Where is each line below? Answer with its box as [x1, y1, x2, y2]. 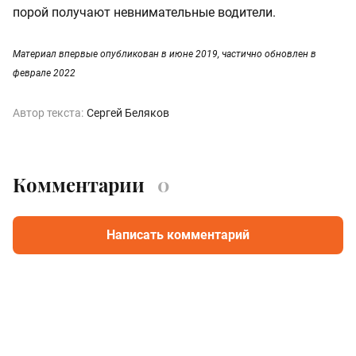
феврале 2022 [13, 67, 75, 79]
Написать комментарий [106, 226, 250, 242]
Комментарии [13, 171, 145, 197]
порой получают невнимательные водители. [13, 4, 276, 20]
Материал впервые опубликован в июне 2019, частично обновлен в [13, 48, 316, 60]
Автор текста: [13, 106, 83, 119]
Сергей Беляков [87, 106, 169, 119]
